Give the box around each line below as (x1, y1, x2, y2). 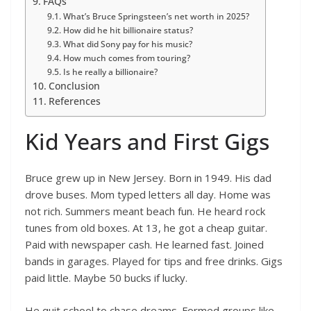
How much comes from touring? (62, 52, 192, 65)
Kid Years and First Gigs (25, 126, 269, 157)
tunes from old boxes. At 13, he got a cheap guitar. (25, 221, 267, 235)
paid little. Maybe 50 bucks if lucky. (25, 271, 187, 285)
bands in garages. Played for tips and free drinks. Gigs (25, 254, 283, 269)
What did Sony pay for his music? (62, 38, 194, 51)
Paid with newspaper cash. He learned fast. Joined (25, 237, 264, 252)
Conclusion (48, 80, 100, 93)
